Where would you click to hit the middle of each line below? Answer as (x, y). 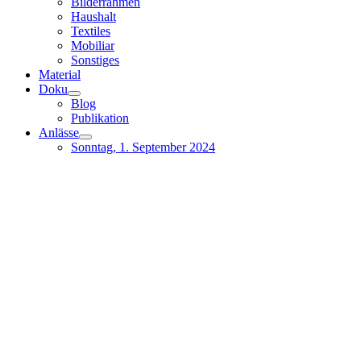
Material (60, 75)
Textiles (91, 31)
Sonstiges (95, 60)
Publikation (100, 118)
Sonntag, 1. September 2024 (143, 147)
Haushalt (93, 17)
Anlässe (59, 133)
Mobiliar (93, 46)
